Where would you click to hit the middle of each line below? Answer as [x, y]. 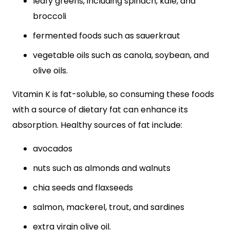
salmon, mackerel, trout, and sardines [109, 207]
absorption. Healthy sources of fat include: [97, 125]
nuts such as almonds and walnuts [102, 168]
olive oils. [50, 71]
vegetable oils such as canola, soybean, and [121, 55]
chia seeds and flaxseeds [83, 188]
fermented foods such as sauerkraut [107, 36]
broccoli [50, 16]
